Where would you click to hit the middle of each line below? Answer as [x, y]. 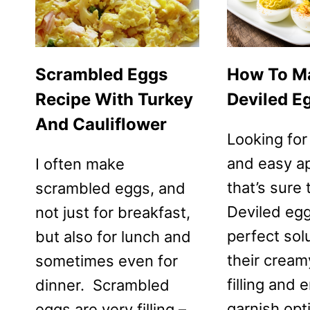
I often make [80, 164]
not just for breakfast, [113, 212]
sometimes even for [107, 261]
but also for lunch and [113, 236]
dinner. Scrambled [102, 285]
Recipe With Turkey [114, 99]
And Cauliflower [101, 124]
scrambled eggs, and [110, 188]
